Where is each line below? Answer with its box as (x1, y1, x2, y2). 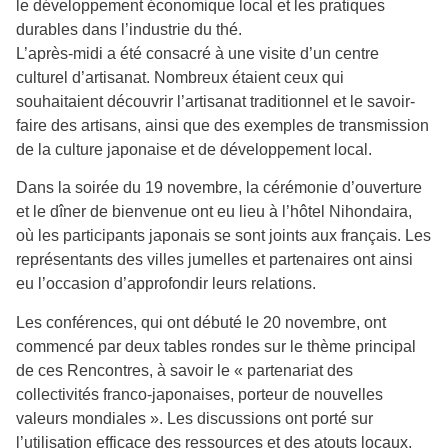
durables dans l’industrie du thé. (16, 20, 242, 38)
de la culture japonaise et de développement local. (16, 140, 372, 158)
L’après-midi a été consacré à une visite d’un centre (16, 44, 379, 62)
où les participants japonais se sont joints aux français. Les (16, 227, 431, 245)
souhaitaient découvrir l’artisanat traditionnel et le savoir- (16, 92, 415, 110)
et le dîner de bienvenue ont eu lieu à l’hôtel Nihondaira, (16, 203, 412, 221)
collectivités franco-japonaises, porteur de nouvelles (16, 385, 383, 403)
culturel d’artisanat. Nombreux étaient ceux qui (16, 68, 344, 86)
